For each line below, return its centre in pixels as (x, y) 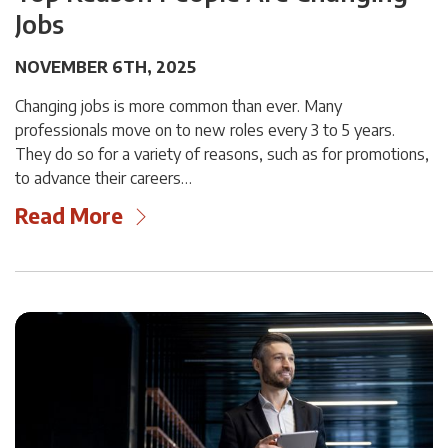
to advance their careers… (103, 177)
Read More (69, 215)
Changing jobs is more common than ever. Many (178, 105)
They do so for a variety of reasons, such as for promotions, (222, 153)
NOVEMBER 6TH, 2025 (105, 66)
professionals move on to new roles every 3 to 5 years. (205, 129)
